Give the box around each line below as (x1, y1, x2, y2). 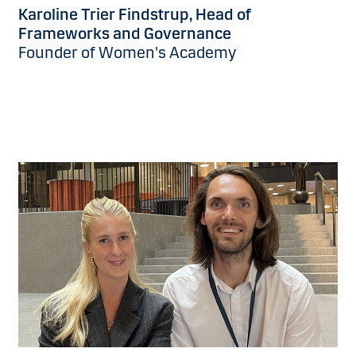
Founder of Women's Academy (18, 43, 236, 62)
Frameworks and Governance (18, 24, 231, 43)
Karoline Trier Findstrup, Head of (18, 5, 251, 24)
